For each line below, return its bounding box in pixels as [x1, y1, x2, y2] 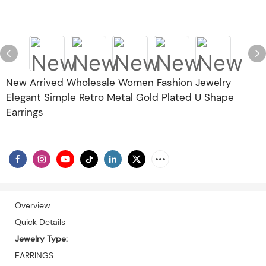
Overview [15, 199, 50, 211]
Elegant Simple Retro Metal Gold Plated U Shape [6, 91, 234, 104]
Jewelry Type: [15, 233, 68, 244]
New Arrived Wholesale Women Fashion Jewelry [6, 76, 231, 89]
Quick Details [15, 216, 65, 227]
